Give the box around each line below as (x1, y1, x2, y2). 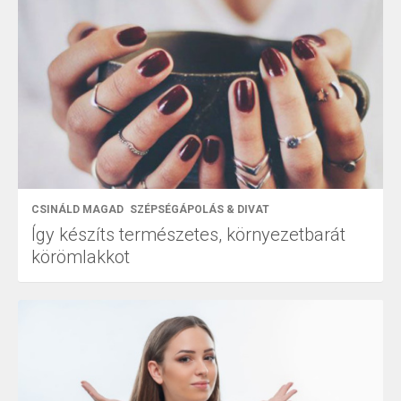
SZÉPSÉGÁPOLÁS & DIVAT (130, 202, 269, 216)
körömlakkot (31, 245, 130, 268)
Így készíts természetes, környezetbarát (31, 223, 346, 245)
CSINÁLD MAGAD (31, 202, 124, 216)
